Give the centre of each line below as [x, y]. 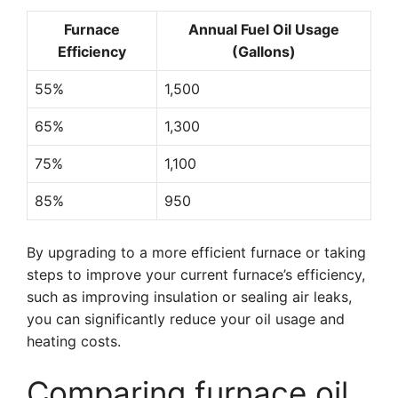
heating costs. [74, 341]
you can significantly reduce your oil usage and [186, 319]
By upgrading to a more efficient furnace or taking [196, 252]
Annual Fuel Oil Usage [264, 29]
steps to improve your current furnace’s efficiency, [196, 275]
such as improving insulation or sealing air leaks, [189, 297]
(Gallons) [264, 52]
